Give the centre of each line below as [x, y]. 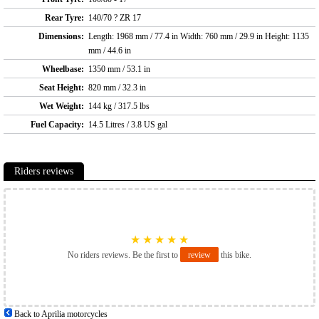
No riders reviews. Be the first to [124, 255]
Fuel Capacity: [57, 125]
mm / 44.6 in [110, 51]
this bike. [235, 255]
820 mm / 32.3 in [117, 88]
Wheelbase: [63, 69]
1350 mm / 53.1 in [119, 69]
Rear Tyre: [64, 18]
